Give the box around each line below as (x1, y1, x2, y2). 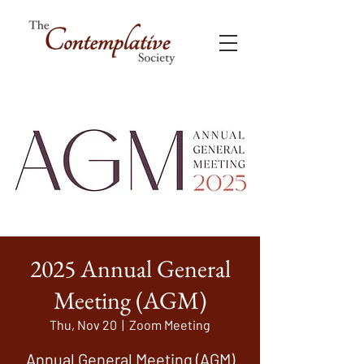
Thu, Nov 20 (50, 317, 117, 332)
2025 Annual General (29, 253, 231, 284)
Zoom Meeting (129, 317, 210, 332)
